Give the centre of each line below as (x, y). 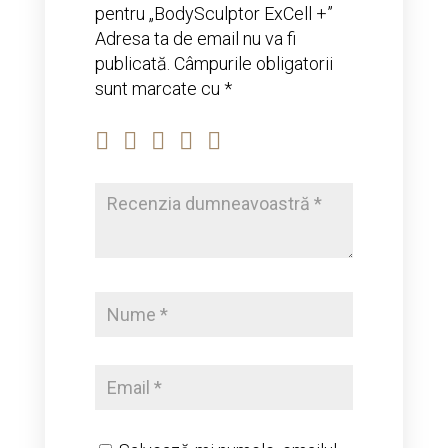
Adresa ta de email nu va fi (195, 39)
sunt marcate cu (159, 89)
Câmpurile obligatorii (253, 64)
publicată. (132, 64)
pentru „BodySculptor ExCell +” (213, 14)
